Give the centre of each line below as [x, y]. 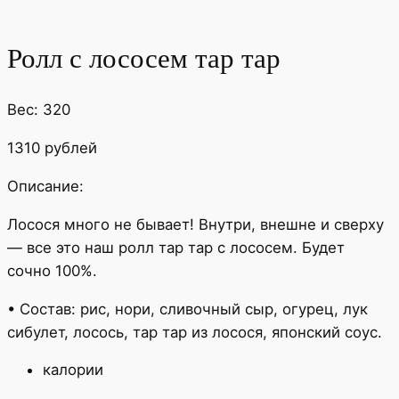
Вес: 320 [39, 110]
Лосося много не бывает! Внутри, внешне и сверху [195, 224]
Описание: [45, 186]
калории [73, 370]
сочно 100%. [52, 270]
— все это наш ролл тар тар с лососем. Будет [176, 247]
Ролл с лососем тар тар [144, 58]
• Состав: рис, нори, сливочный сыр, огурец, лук [187, 309]
